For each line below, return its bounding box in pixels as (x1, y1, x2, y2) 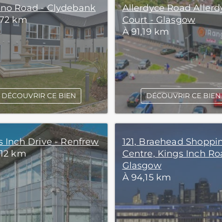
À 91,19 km (122, 26, 169, 37)
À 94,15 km (122, 172, 171, 183)
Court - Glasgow (122, 14, 196, 25)
